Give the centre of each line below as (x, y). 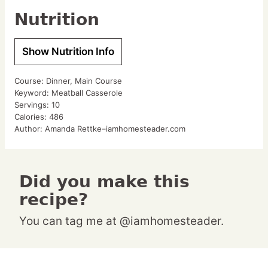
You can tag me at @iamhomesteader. (125, 221)
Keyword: (33, 93)
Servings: (33, 105)
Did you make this (26, 182)
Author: (30, 129)
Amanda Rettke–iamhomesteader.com (115, 129)
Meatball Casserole (87, 93)
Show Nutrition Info (68, 52)
